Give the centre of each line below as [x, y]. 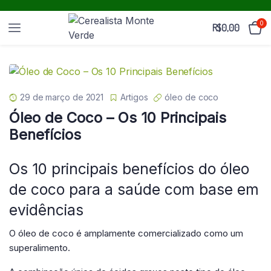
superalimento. [40, 247]
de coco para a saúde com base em [134, 189]
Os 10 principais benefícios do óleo [129, 168]
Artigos [134, 97]
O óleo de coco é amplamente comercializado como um [126, 233]
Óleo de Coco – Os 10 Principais [118, 117]
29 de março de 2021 [62, 97]
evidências [46, 210]
